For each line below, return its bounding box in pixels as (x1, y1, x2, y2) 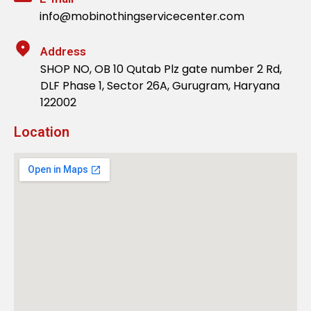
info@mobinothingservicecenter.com (40, 8, 244, 24)
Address (40, 44, 86, 58)
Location (14, 123, 69, 140)
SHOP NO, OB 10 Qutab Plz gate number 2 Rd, (40, 60, 282, 77)
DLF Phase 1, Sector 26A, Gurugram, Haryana (40, 77, 280, 94)
